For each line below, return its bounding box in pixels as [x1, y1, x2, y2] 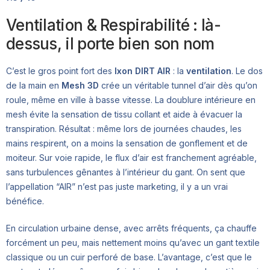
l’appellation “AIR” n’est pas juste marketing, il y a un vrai [6, 181, 228, 192]
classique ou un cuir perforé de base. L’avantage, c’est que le [6, 252, 252, 263]
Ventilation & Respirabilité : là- [6, 16, 221, 35]
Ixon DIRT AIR [115, 66, 171, 77]
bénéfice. [6, 196, 44, 207]
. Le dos [231, 66, 263, 77]
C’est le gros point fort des [6, 66, 115, 77]
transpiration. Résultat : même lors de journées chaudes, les [6, 124, 242, 134]
